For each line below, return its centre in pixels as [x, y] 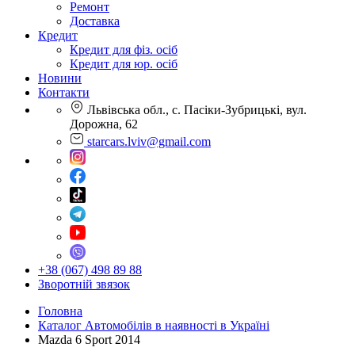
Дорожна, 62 [104, 124]
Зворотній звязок [84, 284]
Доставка [95, 21]
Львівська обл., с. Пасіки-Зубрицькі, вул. [195, 110]
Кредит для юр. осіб [124, 64]
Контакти [64, 92]
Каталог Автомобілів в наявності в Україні [154, 325]
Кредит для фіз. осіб [124, 50]
